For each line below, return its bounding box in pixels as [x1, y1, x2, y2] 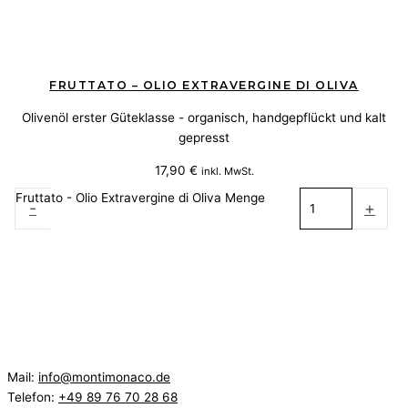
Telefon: [7, 390, 58, 405]
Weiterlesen [169, 231, 239, 247]
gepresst [178, 130, 229, 146]
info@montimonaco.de [38, 370, 170, 385]
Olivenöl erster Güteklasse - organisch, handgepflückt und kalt [22, 110, 386, 126]
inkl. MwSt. [200, 164, 254, 178]
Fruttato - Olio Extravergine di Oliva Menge [15, 189, 265, 205]
